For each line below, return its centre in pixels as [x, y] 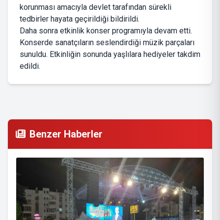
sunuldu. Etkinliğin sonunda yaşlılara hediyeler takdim [110, 55]
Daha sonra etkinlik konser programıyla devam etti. [106, 31]
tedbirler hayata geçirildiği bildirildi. [80, 19]
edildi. [30, 66]
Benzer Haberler [66, 134]
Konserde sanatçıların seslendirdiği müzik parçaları [107, 43]
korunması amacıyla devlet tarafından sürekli [96, 7]
